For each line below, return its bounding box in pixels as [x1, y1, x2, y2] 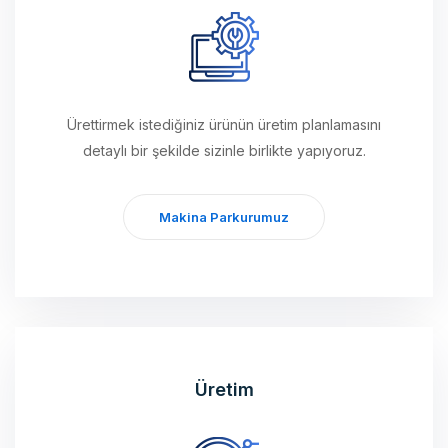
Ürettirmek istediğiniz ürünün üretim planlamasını [67, 73, 381, 91]
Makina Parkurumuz [159, 166, 289, 183]
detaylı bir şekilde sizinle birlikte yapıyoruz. [82, 99, 366, 117]
